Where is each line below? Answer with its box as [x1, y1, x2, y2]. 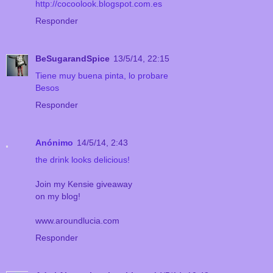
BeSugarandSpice [35, 54, 110, 64]
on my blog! [35, 191, 80, 202]
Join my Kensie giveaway [35, 179, 132, 190]
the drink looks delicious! [35, 155, 130, 165]
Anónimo [35, 138, 73, 148]
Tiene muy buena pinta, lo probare [35, 71, 168, 81]
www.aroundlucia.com [35, 216, 119, 226]
